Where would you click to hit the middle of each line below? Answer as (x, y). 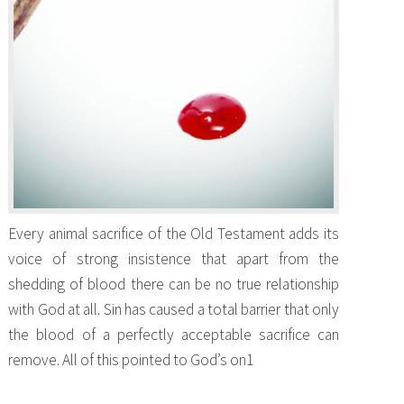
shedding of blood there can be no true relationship (174, 285)
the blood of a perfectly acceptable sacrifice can (174, 335)
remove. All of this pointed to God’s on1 (131, 360)
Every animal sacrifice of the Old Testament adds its (174, 234)
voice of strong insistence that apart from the (174, 259)
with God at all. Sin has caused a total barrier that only (174, 310)
